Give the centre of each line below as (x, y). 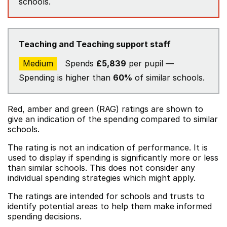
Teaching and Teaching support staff (95, 44)
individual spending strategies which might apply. (102, 178)
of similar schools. (168, 78)
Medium (38, 63)
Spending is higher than (66, 78)
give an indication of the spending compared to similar (113, 119)
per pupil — (150, 63)
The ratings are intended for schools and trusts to (106, 196)
